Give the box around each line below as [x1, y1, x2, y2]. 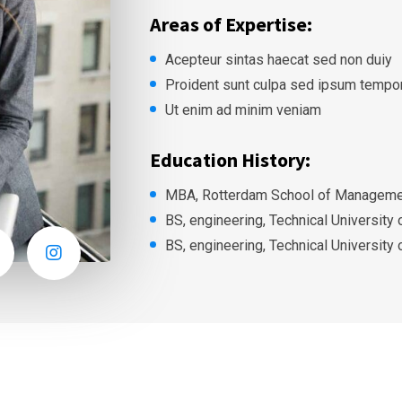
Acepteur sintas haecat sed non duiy [164, 51, 392, 68]
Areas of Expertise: [149, 12, 312, 37]
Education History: [149, 147, 310, 172]
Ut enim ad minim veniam [164, 101, 321, 118]
